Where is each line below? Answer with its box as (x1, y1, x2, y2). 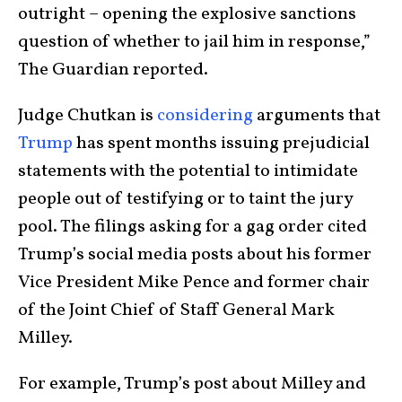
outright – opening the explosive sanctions (18, 2, 356, 28)
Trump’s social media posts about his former (18, 242, 371, 268)
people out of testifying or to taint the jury (18, 187, 353, 213)
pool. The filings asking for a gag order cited (18, 214, 367, 240)
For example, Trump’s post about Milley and (18, 371, 366, 398)
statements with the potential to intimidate (18, 159, 358, 185)
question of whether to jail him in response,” (18, 30, 371, 56)
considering (157, 103, 253, 129)
